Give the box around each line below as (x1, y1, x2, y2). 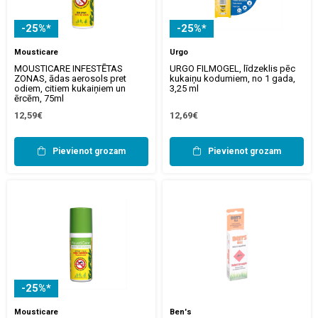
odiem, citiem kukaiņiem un (14, 82, 126, 94)
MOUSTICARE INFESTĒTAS (14, 62, 123, 74)
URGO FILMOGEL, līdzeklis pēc (170, 62, 295, 74)
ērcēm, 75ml (14, 92, 64, 104)
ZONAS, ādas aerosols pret (14, 72, 126, 84)
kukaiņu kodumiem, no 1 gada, (170, 72, 295, 84)
